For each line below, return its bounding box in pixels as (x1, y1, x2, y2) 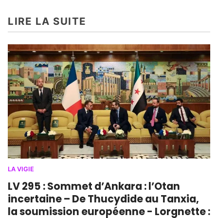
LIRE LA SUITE (8, 15, 87, 28)
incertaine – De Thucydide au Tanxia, (8, 191, 199, 206)
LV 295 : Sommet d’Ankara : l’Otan (8, 179, 180, 193)
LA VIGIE (8, 165, 34, 173)
